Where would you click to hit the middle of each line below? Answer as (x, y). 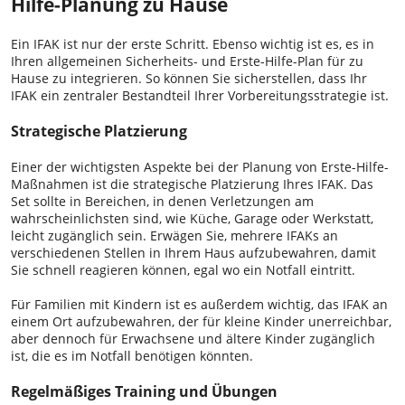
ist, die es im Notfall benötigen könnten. (132, 355)
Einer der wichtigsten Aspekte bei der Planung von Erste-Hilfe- (200, 166)
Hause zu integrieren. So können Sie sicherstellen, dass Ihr (189, 78)
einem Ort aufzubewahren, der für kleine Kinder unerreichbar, (201, 321)
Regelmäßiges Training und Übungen (144, 391)
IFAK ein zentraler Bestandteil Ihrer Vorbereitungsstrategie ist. (200, 95)
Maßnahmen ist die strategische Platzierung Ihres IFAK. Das (192, 184)
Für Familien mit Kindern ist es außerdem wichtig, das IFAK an (199, 304)
